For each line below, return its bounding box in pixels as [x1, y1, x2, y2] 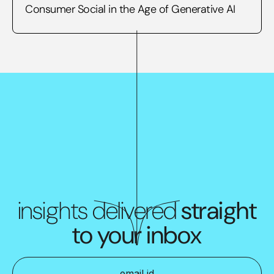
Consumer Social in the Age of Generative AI [25, 1, 235, 17]
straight [181, 194, 257, 226]
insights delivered [17, 194, 182, 226]
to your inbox [72, 218, 202, 251]
